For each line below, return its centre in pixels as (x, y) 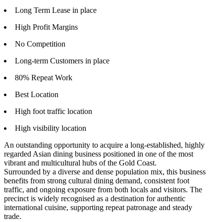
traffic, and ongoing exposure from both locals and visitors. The (103, 190)
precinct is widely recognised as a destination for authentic (95, 199)
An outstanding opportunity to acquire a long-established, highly (104, 145)
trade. (13, 217)
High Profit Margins (46, 27)
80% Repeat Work (44, 78)
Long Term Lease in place (56, 10)
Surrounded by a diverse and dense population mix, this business (105, 172)
